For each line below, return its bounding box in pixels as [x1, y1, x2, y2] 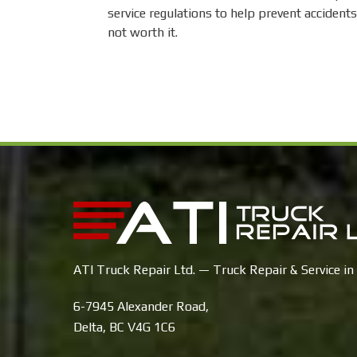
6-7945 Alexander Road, [73, 299, 209, 315]
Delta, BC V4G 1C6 [73, 320, 175, 335]
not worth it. [108, 25, 178, 41]
